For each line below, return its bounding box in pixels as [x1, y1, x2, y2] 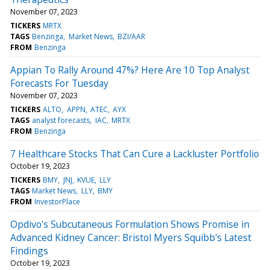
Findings [10, 243, 48, 257]
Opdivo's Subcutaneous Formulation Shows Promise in [10, 217, 250, 231]
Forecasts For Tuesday [10, 76, 108, 90]
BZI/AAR [117, 31, 145, 42]
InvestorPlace [34, 196, 81, 207]
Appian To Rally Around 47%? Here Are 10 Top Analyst [10, 63, 250, 77]
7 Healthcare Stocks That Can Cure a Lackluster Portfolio [10, 146, 259, 160]
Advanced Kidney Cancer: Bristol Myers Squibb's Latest [10, 230, 251, 244]
